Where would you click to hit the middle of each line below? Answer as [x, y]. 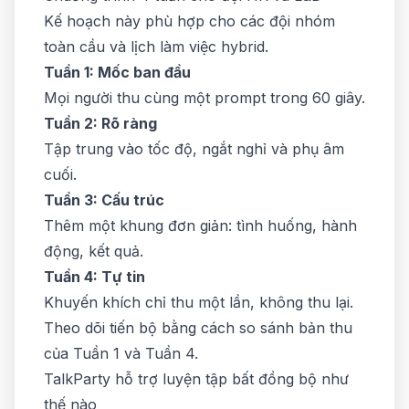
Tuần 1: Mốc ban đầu [117, 72]
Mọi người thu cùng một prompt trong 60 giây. [204, 98]
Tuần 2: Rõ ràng [100, 123]
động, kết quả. [94, 251]
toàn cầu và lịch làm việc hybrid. [156, 47]
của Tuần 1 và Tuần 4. [121, 353]
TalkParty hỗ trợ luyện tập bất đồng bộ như [196, 379]
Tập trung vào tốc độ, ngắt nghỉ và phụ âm [194, 149]
